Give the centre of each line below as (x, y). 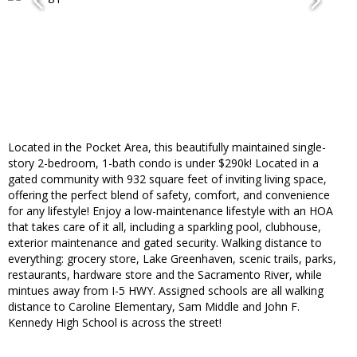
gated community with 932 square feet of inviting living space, (167, 179)
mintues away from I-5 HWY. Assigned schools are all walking (166, 291)
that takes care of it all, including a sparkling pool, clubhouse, (165, 227)
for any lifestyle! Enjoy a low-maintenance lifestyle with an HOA (171, 211)
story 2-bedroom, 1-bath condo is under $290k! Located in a (163, 163)
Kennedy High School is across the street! (115, 323)
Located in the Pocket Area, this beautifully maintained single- (167, 147)
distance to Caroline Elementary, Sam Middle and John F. (154, 307)
